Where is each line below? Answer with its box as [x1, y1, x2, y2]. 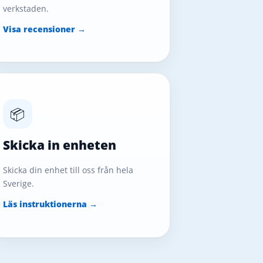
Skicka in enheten [2, 137, 116, 154]
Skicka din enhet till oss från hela [2, 164, 133, 176]
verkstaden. [2, 2, 49, 14]
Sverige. [2, 178, 34, 190]
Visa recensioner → [2, 23, 86, 35]
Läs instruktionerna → [2, 198, 97, 210]
